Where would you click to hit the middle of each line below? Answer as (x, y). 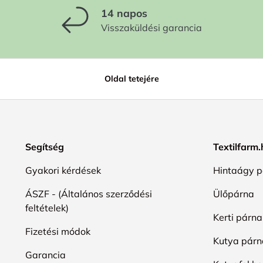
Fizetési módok (58, 231)
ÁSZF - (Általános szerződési (89, 193)
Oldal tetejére (131, 78)
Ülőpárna (234, 193)
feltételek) (47, 208)
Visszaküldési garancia (151, 27)
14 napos (124, 13)
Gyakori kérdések (63, 170)
